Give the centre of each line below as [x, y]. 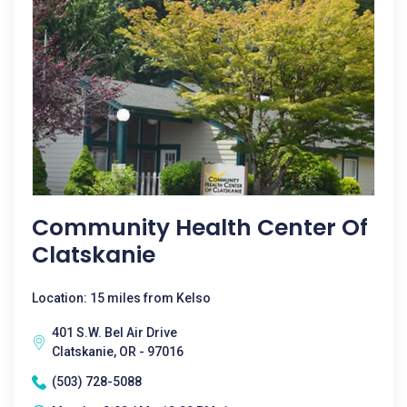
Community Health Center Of [200, 228]
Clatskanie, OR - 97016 [118, 352]
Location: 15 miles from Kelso [121, 298]
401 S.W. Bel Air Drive [114, 333]
